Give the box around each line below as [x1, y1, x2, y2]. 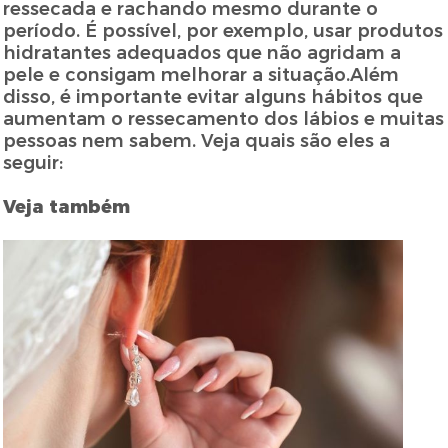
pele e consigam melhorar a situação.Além [3, 64, 400, 87]
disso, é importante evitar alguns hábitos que [3, 86, 424, 109]
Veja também [3, 196, 131, 219]
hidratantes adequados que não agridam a [3, 42, 402, 65]
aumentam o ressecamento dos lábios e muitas [3, 108, 445, 131]
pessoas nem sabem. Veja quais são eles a [3, 130, 391, 153]
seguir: [3, 152, 64, 175]
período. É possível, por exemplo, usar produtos [3, 20, 444, 43]
